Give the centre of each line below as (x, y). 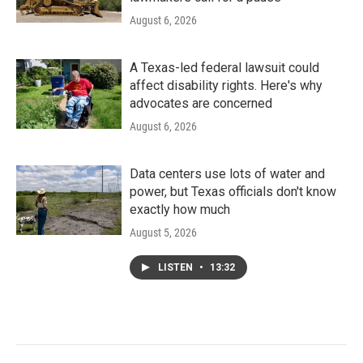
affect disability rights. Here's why (226, 85)
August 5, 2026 (163, 233)
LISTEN (177, 267)
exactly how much (180, 209)
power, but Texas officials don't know (233, 192)
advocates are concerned (201, 103)
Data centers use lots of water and (227, 174)
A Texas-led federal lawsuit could (224, 68)
